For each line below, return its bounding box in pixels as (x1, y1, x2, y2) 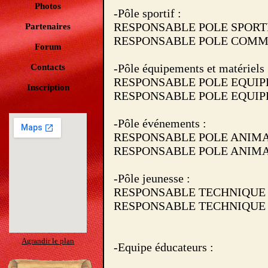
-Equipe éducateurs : (113, 240, 214, 254)
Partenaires (25, 22, 71, 31)
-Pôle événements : (113, 117, 206, 130)
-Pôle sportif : (113, 7, 181, 20)
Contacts (31, 62, 66, 72)
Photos (35, 1, 62, 11)
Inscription (26, 83, 69, 92)
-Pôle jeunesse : (113, 172, 190, 185)
